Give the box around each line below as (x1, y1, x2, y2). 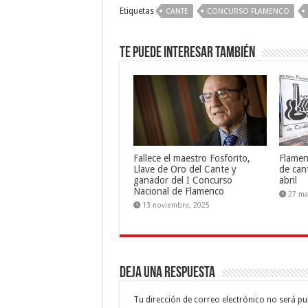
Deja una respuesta (119, 265, 215, 282)
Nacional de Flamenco (133, 186, 224, 197)
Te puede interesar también (119, 45, 255, 61)
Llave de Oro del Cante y (133, 164, 236, 175)
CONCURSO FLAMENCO (206, 7, 289, 16)
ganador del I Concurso (133, 175, 232, 186)
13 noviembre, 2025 (142, 201, 210, 210)
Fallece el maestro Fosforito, (133, 153, 250, 164)
